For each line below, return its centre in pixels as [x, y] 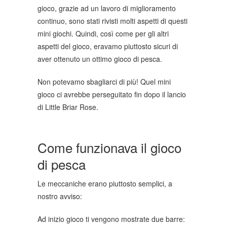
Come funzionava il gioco [109, 147]
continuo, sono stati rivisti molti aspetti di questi [112, 21]
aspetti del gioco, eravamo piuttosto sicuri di [108, 46]
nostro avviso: [60, 196]
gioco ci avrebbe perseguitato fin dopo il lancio [112, 94]
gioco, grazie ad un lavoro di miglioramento [107, 8]
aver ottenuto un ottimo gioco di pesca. [100, 59]
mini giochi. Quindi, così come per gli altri [103, 33]
